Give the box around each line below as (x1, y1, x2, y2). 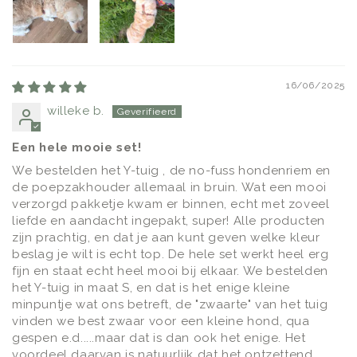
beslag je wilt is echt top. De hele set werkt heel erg (12, 246, 329, 261)
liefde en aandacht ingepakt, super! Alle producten (12, 213, 326, 228)
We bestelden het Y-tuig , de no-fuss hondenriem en (12, 163, 331, 178)
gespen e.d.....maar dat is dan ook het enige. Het (12, 330, 306, 345)
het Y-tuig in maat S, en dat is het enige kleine (12, 280, 290, 295)
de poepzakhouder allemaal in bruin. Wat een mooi (12, 179, 327, 194)
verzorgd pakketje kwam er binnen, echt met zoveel (12, 196, 330, 211)
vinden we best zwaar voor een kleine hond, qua (12, 313, 310, 328)
